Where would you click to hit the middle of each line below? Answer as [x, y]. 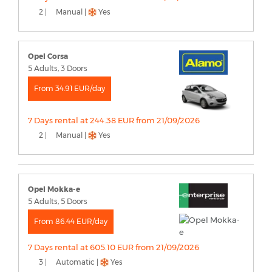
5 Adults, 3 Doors [58, 68]
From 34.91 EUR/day [70, 88]
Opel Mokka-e [54, 189]
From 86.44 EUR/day [71, 221]
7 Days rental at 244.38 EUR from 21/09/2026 [114, 120]
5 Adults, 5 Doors [58, 201]
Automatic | [77, 262]
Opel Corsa [48, 56]
